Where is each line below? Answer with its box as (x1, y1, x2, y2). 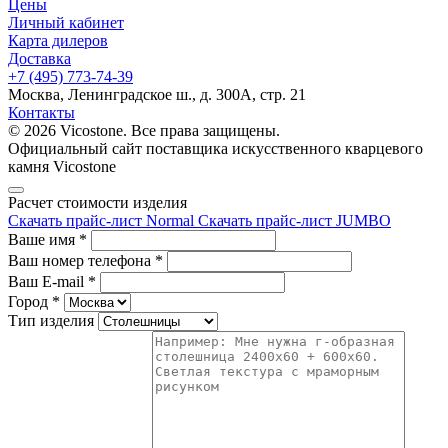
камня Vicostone (8, 157, 116, 175)
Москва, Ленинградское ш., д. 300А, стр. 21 (8, 85, 306, 103)
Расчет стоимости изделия (8, 193, 187, 211)
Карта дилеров (8, 31, 108, 49)
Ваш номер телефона (8, 251, 155, 269)
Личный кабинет (8, 13, 124, 31)
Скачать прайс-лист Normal (8, 211, 194, 229)
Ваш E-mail (8, 272, 88, 290)
